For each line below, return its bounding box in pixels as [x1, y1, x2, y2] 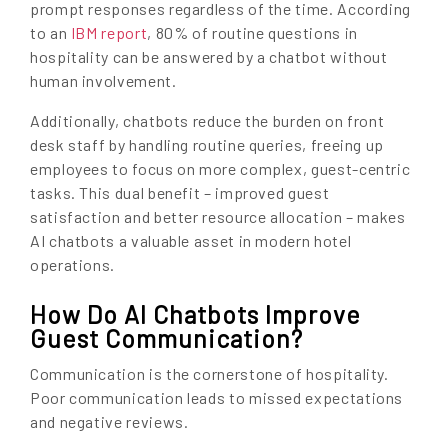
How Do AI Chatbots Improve [30, 299, 361, 330]
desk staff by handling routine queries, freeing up [30, 135, 385, 155]
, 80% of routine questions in [147, 23, 358, 43]
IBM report [70, 23, 148, 43]
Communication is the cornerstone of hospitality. [30, 364, 389, 384]
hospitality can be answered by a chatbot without [30, 47, 388, 67]
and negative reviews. [30, 412, 189, 432]
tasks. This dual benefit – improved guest [30, 183, 330, 203]
